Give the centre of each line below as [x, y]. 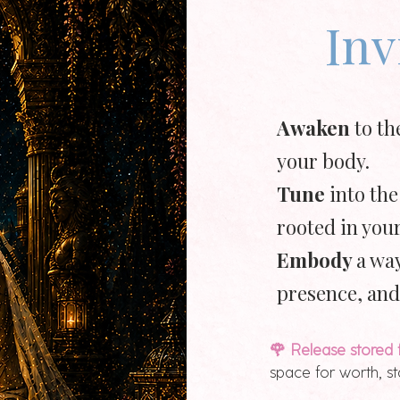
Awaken [313, 128]
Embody [316, 260]
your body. [323, 161]
